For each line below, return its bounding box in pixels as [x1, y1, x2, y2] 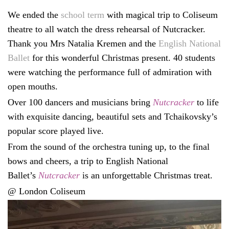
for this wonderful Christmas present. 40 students [30, 52, 215, 63]
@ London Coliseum [8, 186, 85, 196]
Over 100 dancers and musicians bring [8, 97, 153, 107]
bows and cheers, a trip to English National [8, 155, 168, 166]
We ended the [8, 9, 61, 20]
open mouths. [8, 81, 60, 91]
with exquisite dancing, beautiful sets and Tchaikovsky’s [8, 111, 217, 122]
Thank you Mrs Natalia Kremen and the [8, 38, 158, 49]
